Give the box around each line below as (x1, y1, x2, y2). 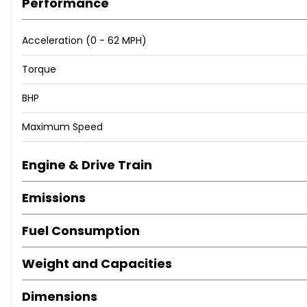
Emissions (22, 189, 86, 207)
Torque (22, 62, 56, 77)
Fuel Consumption (22, 222, 140, 240)
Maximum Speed (22, 120, 103, 134)
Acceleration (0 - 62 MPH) (22, 34, 147, 48)
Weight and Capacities (22, 255, 172, 273)
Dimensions (22, 288, 97, 306)
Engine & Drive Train (22, 156, 152, 174)
